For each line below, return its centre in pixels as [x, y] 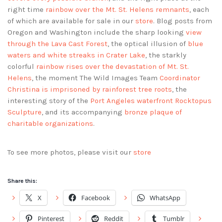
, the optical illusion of [148, 44]
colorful [22, 67]
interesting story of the [49, 101]
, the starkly [166, 55]
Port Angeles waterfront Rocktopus [151, 101]
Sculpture [25, 112]
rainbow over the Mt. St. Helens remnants [117, 10]
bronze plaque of [153, 112]
